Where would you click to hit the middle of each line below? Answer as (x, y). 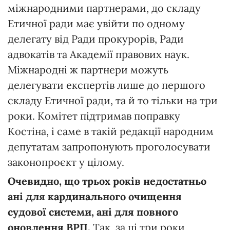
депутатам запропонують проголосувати (109, 146)
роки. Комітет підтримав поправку (94, 116)
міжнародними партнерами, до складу (104, 8)
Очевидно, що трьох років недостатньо (107, 181)
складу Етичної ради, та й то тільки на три (113, 100)
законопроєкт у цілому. (66, 162)
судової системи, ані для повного (93, 212)
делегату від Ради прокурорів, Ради (96, 39)
